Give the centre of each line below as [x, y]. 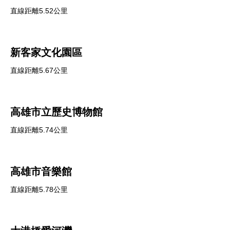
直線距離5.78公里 [39, 189]
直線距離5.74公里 [39, 130]
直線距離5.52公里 [39, 11]
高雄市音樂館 [41, 171]
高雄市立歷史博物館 [56, 112]
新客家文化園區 [46, 52]
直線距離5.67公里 [39, 70]
